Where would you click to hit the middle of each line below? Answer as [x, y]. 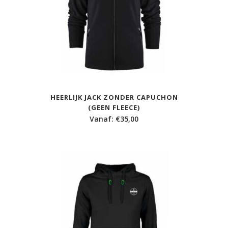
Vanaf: [103, 119]
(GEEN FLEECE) [114, 107]
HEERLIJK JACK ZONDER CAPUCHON [114, 97]
